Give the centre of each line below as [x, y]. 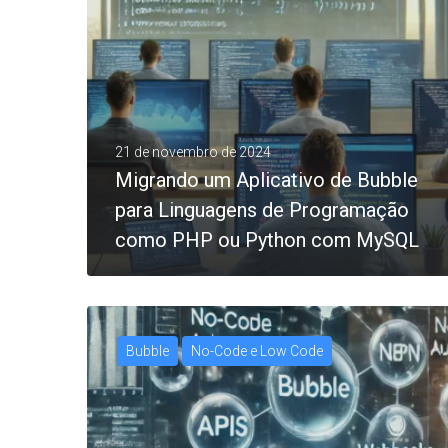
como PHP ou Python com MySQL [267, 239]
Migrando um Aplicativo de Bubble [266, 179]
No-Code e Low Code [257, 351]
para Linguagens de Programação [262, 209]
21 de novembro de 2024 [193, 151]
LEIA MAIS [170, 385]
